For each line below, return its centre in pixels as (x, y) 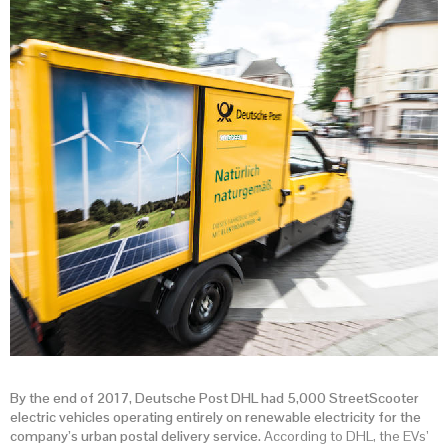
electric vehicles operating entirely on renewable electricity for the (215, 417)
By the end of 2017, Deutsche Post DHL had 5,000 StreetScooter (214, 398)
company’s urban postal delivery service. (135, 436)
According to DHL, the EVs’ (345, 436)
